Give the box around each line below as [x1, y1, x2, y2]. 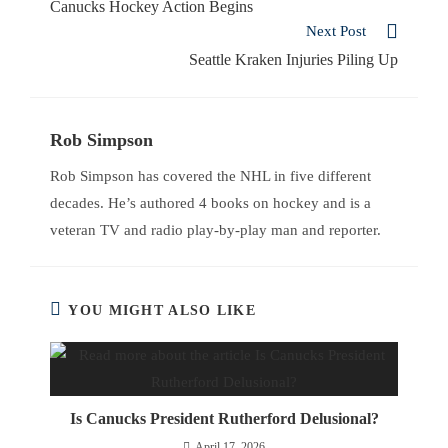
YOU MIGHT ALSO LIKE [68, 303, 257, 318]
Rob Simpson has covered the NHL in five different [50, 167, 371, 184]
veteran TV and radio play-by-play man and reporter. [50, 221, 381, 238]
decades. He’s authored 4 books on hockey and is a [50, 194, 371, 211]
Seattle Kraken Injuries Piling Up [189, 51, 398, 68]
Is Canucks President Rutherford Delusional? [69, 410, 379, 427]
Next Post [306, 23, 366, 39]
